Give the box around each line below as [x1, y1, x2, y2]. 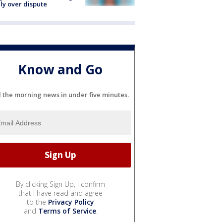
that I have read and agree [18, 188, 103, 198]
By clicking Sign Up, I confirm [16, 179, 105, 189]
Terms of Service [38, 206, 96, 216]
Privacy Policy [48, 197, 94, 207]
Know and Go [18, 60, 103, 78]
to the [27, 197, 48, 207]
